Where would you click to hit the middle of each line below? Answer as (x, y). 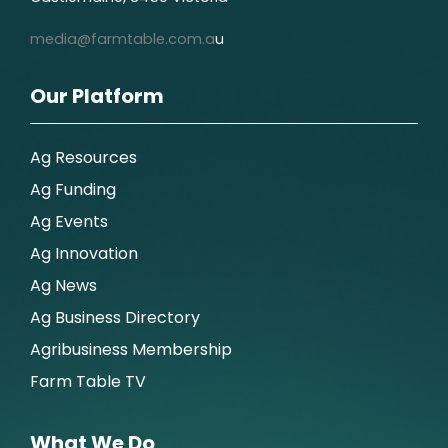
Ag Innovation (84, 253)
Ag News (63, 285)
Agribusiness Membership (131, 349)
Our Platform (97, 95)
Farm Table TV (88, 381)
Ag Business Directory (115, 317)
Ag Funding (73, 189)
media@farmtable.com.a (122, 38)
